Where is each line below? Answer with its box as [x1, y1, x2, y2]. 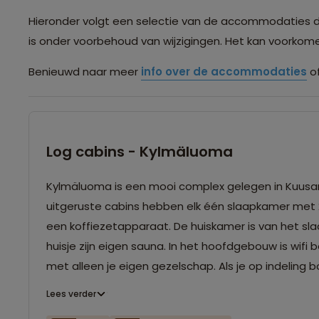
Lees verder [46, 287, 96, 300]
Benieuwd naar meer [28, 63, 141, 79]
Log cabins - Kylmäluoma [46, 141, 233, 162]
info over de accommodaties [141, 63, 307, 79]
